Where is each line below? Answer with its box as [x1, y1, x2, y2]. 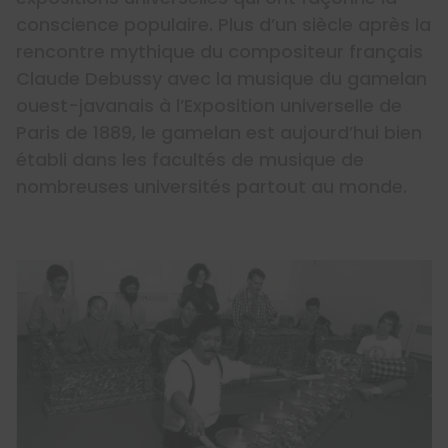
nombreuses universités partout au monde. [16, 174, 407, 200]
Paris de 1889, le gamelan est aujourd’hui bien [16, 120, 422, 146]
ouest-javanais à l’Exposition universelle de [16, 93, 402, 119]
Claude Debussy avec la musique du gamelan [16, 66, 427, 92]
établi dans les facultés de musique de [16, 147, 364, 173]
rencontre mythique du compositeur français [16, 39, 423, 65]
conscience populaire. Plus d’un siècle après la [16, 12, 431, 38]
